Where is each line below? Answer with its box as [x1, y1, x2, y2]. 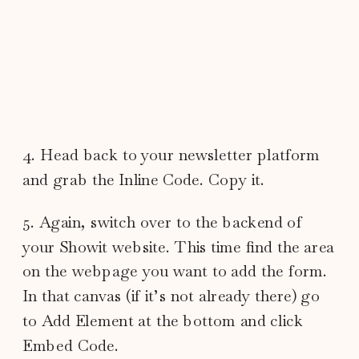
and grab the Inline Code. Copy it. [22, 169, 265, 190]
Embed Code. [22, 335, 124, 356]
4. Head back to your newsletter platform [22, 144, 321, 165]
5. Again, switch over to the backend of [22, 212, 302, 232]
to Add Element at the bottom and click [22, 310, 304, 331]
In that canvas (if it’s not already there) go [22, 285, 321, 306]
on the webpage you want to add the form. [22, 260, 328, 281]
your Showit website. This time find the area [22, 236, 335, 257]
